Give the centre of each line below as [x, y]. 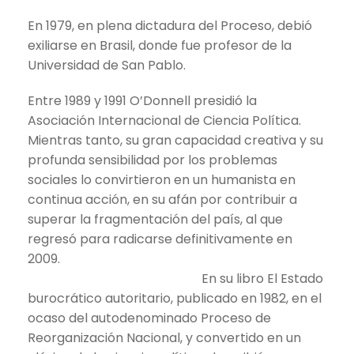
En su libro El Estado [262, 278]
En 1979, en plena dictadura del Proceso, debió [170, 25]
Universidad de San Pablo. [107, 65]
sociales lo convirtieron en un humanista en [162, 179]
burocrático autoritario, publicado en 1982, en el [175, 298]
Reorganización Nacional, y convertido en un [164, 337]
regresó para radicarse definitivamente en [160, 239]
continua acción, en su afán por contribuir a [162, 199]
